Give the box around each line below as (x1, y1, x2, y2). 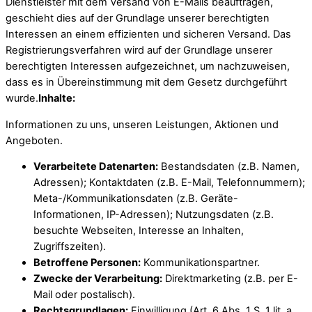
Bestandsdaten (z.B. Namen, (158, 160, 299, 173)
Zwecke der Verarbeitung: (33, 272, 162, 286)
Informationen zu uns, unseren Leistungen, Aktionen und (6, 118, 279, 131)
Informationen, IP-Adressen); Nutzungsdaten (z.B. (33, 208, 274, 221)
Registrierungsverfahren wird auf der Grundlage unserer (6, 44, 272, 57)
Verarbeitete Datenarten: (33, 160, 158, 173)
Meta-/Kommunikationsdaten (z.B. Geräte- (33, 192, 238, 205)
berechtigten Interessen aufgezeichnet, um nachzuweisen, (6, 60, 290, 73)
